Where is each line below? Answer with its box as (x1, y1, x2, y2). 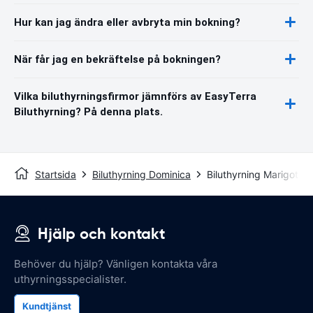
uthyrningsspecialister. (14, 272, 126, 286)
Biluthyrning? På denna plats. (14, 105, 163, 118)
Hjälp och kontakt (38, 224, 165, 243)
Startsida (35, 168, 76, 180)
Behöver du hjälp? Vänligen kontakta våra (14, 256, 217, 270)
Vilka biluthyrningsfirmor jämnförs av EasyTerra (14, 89, 256, 103)
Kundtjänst (22, 300, 71, 312)
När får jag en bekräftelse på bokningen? (14, 52, 221, 66)
